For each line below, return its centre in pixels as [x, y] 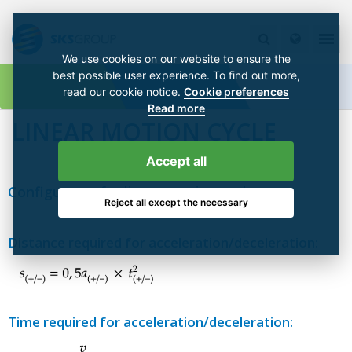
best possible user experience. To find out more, [176, 75]
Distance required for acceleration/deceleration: [163, 243]
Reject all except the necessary [176, 202]
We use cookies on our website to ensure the [176, 59]
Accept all [176, 161]
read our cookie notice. [123, 92]
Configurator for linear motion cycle [132, 192]
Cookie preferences [236, 92]
